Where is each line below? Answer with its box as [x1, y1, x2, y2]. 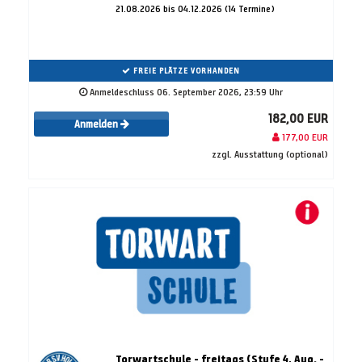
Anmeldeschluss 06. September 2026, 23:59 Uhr [87, 85, 283, 98]
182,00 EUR [268, 110, 328, 126]
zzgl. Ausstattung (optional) [212, 147, 328, 160]
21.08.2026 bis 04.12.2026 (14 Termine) [115, 2, 275, 15]
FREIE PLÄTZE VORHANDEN [131, 65, 240, 76]
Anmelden [74, 118, 120, 132]
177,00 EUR [280, 130, 328, 143]
